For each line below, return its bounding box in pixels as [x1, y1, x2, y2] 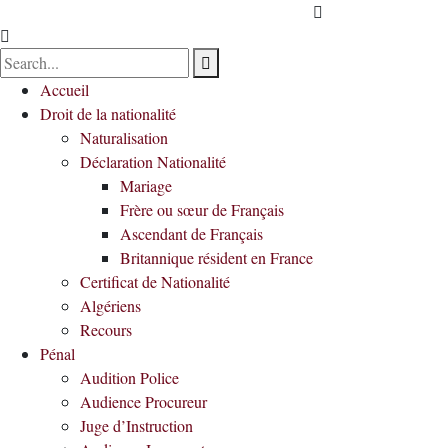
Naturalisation [80, 127, 168, 148]
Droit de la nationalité [40, 103, 176, 124]
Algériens [80, 295, 141, 316]
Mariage [120, 175, 172, 196]
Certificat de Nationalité [80, 271, 230, 292]
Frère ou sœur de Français [120, 199, 284, 220]
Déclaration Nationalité [80, 151, 226, 172]
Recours [80, 319, 132, 340]
